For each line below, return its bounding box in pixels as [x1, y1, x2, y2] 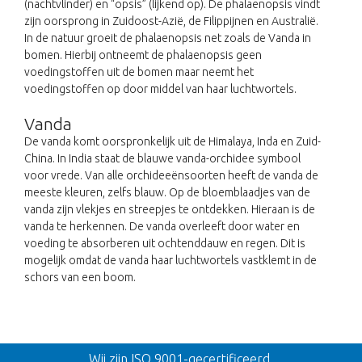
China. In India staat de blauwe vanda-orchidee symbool [24, 152, 301, 166]
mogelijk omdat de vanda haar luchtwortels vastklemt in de [24, 254, 317, 267]
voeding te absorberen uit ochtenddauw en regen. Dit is [24, 237, 305, 250]
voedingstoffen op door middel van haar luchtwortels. [24, 82, 297, 96]
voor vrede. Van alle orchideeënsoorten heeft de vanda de [24, 169, 318, 183]
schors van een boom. [24, 271, 136, 284]
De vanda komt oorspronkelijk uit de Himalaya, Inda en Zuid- [24, 135, 321, 149]
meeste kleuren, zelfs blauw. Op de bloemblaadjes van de [24, 186, 310, 200]
